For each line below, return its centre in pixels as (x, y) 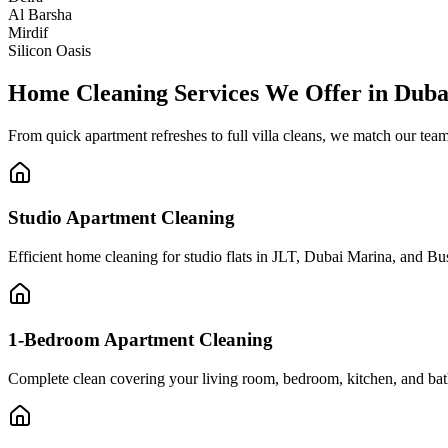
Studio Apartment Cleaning (121, 218)
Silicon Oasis (49, 50)
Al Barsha (40, 14)
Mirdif (28, 32)
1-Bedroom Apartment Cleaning (140, 339)
